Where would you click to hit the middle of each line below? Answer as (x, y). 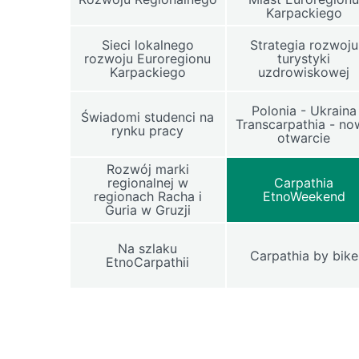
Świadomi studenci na (148, 117)
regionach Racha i (147, 196)
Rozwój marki (147, 169)
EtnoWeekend (304, 196)
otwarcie (304, 137)
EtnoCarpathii (148, 262)
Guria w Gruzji (147, 210)
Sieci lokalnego (147, 44)
